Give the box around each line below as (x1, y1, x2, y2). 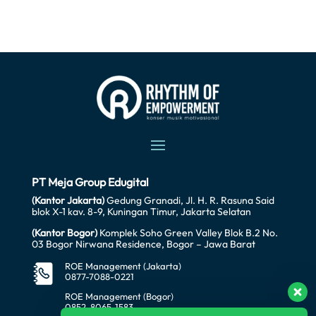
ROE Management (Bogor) (64, 290, 174, 302)
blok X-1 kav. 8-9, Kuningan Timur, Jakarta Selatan (31, 205, 251, 218)
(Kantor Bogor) (31, 226, 97, 239)
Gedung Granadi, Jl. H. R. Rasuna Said (104, 193, 274, 207)
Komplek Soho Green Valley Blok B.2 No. (97, 226, 278, 239)
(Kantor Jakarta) (31, 193, 104, 207)
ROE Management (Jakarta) (64, 260, 181, 272)
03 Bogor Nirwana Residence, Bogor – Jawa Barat (31, 237, 255, 250)
